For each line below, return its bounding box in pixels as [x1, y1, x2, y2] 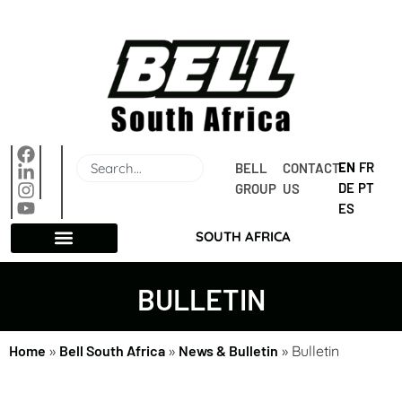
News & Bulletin [179, 341, 278, 359]
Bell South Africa [59, 341, 165, 359]
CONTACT [282, 160, 340, 177]
